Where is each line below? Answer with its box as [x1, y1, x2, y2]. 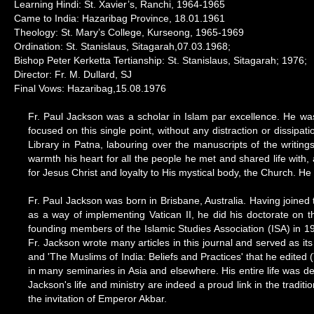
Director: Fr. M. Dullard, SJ [14, 69, 132, 80]
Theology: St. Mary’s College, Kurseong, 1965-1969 [14, 27, 244, 38]
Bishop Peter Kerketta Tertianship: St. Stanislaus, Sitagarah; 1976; [14, 55, 307, 66]
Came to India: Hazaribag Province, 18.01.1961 [14, 13, 225, 24]
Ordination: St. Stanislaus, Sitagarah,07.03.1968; [14, 41, 231, 52]
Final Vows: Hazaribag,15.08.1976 [14, 83, 166, 94]
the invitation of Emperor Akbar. [28, 293, 167, 304]
